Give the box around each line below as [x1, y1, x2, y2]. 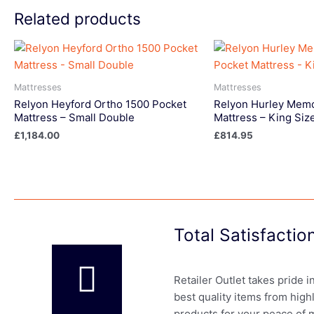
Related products [14, 9, 141, 29]
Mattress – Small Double [14, 111, 135, 125]
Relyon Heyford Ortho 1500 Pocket [14, 97, 186, 111]
